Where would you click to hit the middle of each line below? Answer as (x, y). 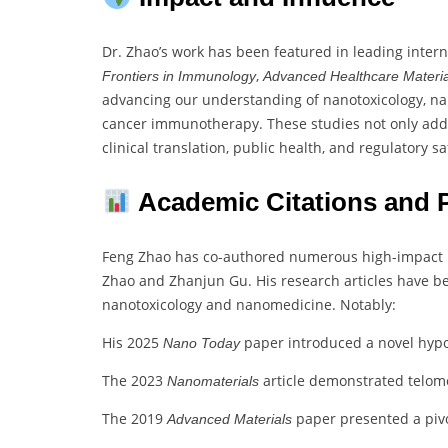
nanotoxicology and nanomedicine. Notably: (249, 305)
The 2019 (134, 419)
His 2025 (132, 343)
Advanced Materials (229, 419)
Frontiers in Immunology (179, 76)
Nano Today (201, 343)
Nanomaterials (213, 381)
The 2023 (134, 381)
